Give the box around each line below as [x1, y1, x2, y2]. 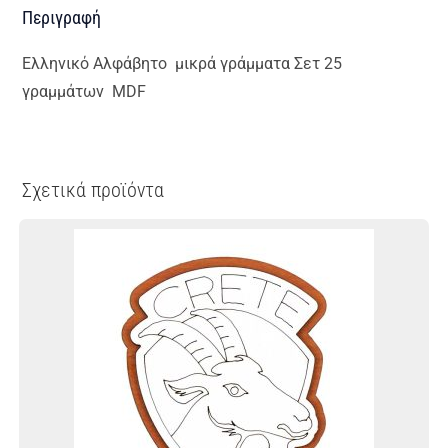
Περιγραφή [22, 7, 102, 28]
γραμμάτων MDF [22, 82, 147, 101]
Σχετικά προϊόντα [22, 178, 165, 202]
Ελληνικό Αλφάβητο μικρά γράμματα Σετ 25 [22, 54, 343, 73]
